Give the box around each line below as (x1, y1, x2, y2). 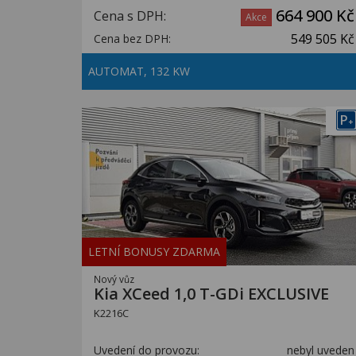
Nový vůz (94, 273, 134, 285)
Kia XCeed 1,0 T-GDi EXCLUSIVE (94, 283, 329, 304)
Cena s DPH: (94, 7, 166, 25)
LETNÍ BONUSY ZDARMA (88, 244, 220, 259)
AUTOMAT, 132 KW (88, 64, 193, 79)
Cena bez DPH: (94, 31, 171, 46)
